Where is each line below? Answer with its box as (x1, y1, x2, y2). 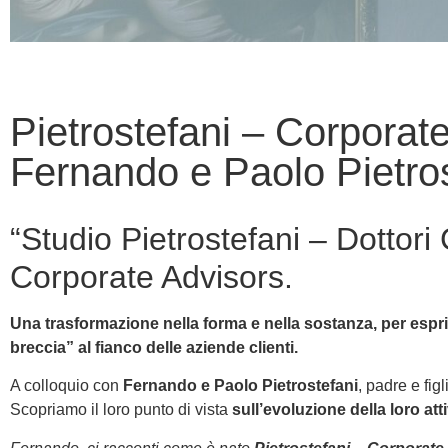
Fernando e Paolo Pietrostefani (123, 377, 358, 395)
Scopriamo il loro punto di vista (10, 401, 232, 419)
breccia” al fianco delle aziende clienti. (10, 338, 298, 356)
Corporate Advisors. (10, 258, 293, 295)
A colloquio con (10, 377, 123, 395)
